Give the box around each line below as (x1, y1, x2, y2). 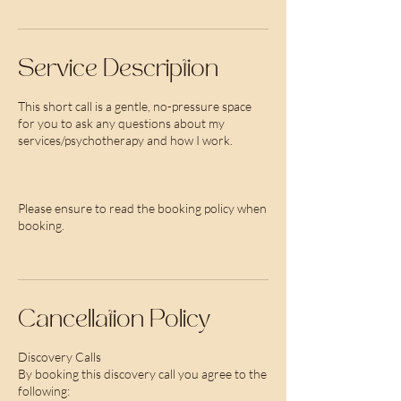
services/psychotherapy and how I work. (18, 132, 233, 148)
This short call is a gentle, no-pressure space (18, 98, 252, 114)
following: (18, 383, 70, 398)
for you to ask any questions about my (18, 115, 225, 131)
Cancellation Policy (18, 312, 210, 330)
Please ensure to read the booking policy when (18, 200, 267, 216)
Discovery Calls (18, 349, 101, 364)
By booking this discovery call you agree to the (18, 366, 267, 381)
